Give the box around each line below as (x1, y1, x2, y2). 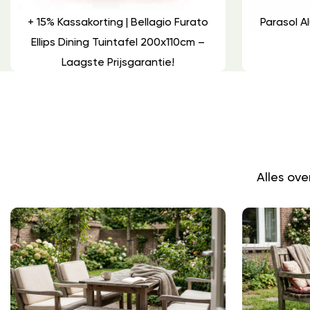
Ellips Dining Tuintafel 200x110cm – (30, 35, 205, 48)
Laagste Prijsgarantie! (61, 55, 174, 69)
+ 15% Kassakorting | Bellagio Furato (27, 15, 208, 28)
